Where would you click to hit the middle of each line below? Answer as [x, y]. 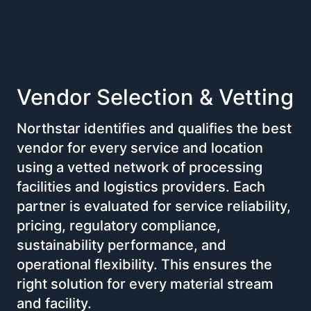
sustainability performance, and [121, 245]
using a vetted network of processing [140, 167]
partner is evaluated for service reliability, [154, 206]
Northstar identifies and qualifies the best [154, 128]
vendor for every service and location [140, 148]
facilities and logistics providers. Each [141, 186]
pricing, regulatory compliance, [119, 225]
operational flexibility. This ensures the [144, 264]
